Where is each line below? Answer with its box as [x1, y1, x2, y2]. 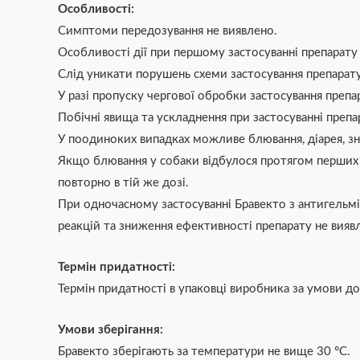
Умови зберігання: [58, 323, 163, 336]
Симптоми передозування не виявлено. [58, 24, 277, 37]
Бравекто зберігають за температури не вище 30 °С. [58, 345, 350, 358]
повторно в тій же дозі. [58, 176, 189, 189]
